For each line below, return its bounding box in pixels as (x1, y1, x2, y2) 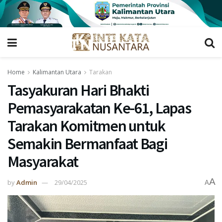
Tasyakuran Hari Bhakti (7, 80, 149, 101)
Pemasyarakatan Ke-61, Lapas (7, 98, 191, 118)
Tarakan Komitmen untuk (7, 116, 166, 136)
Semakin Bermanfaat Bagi (7, 134, 167, 154)
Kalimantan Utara (33, 68, 81, 77)
